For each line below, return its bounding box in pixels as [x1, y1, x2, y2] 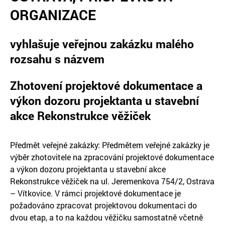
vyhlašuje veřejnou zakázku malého [10, 36, 194, 51]
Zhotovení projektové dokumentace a [10, 77, 202, 93]
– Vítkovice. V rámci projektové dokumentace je [10, 187, 181, 198]
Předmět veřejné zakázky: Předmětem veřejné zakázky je [10, 139, 209, 150]
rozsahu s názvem [10, 51, 104, 66]
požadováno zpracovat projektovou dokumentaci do [10, 199, 197, 210]
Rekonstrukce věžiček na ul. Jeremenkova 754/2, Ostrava [10, 175, 214, 186]
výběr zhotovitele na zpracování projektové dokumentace [10, 151, 214, 162]
